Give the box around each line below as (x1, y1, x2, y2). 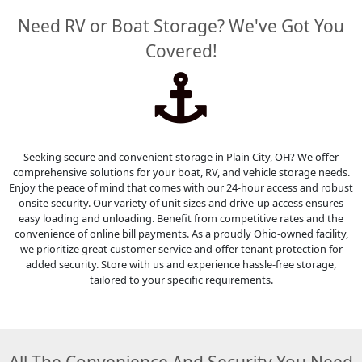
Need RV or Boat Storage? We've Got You (18, 15, 344, 38)
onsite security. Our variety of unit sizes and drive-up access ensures (19, 195, 343, 210)
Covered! (145, 40, 217, 63)
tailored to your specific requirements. (89, 271, 273, 287)
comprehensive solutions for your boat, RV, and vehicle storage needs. (12, 164, 350, 179)
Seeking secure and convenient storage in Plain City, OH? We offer (23, 149, 339, 164)
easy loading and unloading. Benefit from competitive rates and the (19, 210, 343, 225)
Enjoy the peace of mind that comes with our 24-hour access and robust (9, 179, 353, 195)
